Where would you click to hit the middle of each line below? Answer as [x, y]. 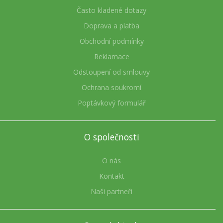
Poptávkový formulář [111, 103]
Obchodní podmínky [111, 41]
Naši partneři [111, 192]
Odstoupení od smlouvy [111, 72]
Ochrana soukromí [111, 88]
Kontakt [111, 176]
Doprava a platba [111, 26]
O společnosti [111, 137]
